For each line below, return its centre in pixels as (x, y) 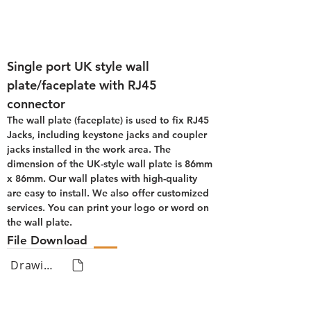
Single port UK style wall (80, 66)
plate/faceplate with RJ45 (84, 85)
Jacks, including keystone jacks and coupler (108, 135)
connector (36, 104)
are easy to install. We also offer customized (109, 193)
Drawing (48, 265)
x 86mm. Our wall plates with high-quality (103, 178)
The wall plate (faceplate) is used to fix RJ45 (109, 120)
